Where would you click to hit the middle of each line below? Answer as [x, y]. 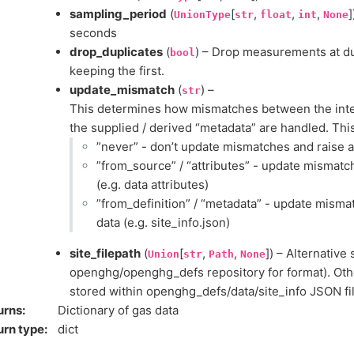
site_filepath [105, 254]
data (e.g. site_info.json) [163, 223]
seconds [93, 33]
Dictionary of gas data [118, 311]
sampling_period [118, 14]
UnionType [202, 15]
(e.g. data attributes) [152, 185]
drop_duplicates [116, 52]
